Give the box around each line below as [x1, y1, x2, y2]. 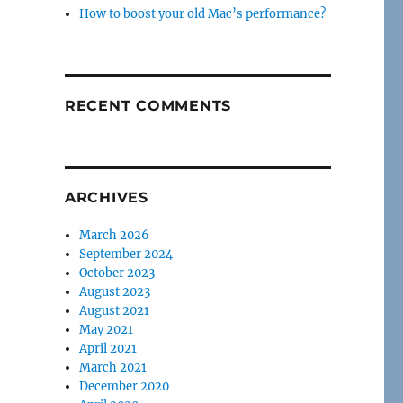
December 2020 [79, 378, 170, 394]
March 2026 [79, 227, 150, 243]
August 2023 [79, 283, 151, 300]
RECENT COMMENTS [64, 96, 232, 114]
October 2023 [79, 264, 156, 281]
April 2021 [79, 340, 138, 356]
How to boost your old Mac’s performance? [79, 5, 327, 22]
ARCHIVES [64, 188, 148, 206]
